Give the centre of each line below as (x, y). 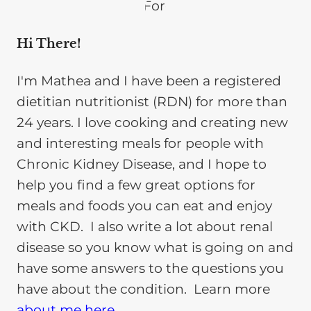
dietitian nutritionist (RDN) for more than (152, 102)
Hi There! (49, 43)
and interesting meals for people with (140, 144)
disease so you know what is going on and (155, 248)
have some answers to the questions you (150, 269)
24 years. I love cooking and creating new (152, 123)
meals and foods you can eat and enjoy (144, 206)
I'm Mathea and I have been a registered (149, 81)
